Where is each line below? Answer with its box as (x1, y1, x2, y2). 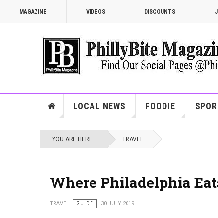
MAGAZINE (19, 8, 47, 15)
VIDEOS (86, 8, 105, 15)
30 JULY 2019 (101, 200, 134, 207)
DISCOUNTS (145, 8, 175, 15)
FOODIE (145, 101, 175, 111)
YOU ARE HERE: (52, 136, 97, 143)
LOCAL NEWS (73, 101, 126, 111)
